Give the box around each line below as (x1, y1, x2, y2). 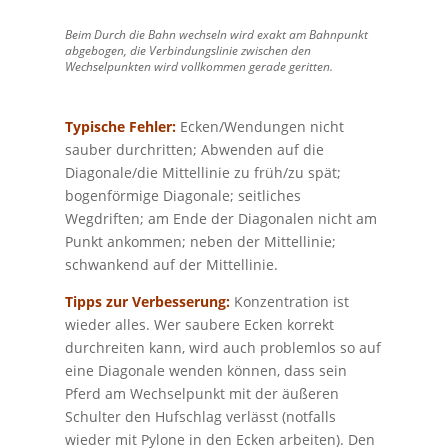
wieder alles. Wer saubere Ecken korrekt (64, 314, 334, 334)
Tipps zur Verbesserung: (64, 291, 230, 311)
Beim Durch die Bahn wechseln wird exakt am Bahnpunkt (64, 25, 368, 43)
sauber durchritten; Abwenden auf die (64, 139, 324, 159)
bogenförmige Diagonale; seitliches (64, 185, 301, 205)
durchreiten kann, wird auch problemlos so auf (64, 337, 381, 357)
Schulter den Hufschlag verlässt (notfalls (64, 406, 336, 426)
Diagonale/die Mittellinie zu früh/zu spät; (64, 162, 341, 182)
